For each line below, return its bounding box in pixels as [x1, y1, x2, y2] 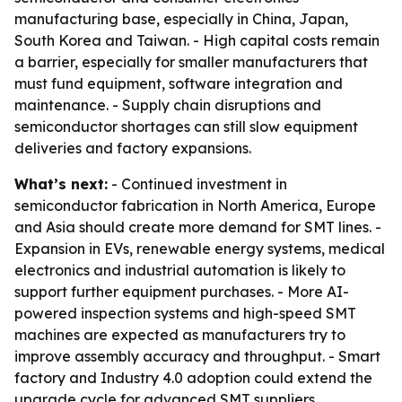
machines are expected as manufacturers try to [14, 326, 345, 344]
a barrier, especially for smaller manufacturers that [14, 53, 368, 71]
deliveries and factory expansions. [14, 139, 251, 157]
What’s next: [14, 175, 108, 193]
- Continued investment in [108, 175, 287, 193]
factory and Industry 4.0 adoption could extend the [14, 369, 372, 387]
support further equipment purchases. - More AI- [14, 283, 349, 301]
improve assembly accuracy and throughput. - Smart [14, 347, 380, 365]
